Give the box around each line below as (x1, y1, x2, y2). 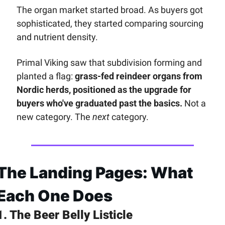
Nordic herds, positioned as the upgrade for (16, 84, 191, 95)
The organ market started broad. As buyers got (16, 5, 203, 16)
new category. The (16, 111, 92, 123)
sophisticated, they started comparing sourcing (16, 18, 203, 29)
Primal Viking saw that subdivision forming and (16, 57, 202, 68)
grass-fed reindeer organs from (74, 71, 202, 82)
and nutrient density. (16, 32, 100, 43)
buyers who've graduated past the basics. (16, 98, 182, 109)
